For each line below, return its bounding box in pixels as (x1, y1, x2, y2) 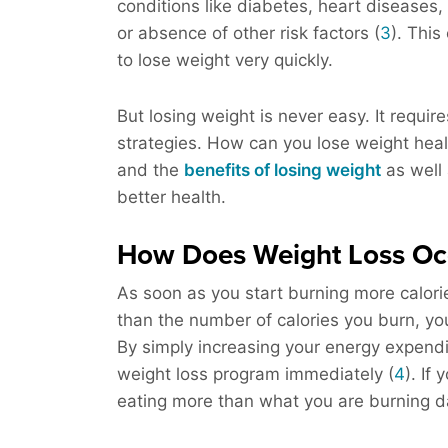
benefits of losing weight (184, 160, 381, 181)
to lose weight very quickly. (117, 50, 338, 71)
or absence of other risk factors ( (117, 23, 380, 44)
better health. (117, 187, 231, 208)
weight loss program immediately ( (117, 364, 394, 385)
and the (117, 160, 184, 181)
